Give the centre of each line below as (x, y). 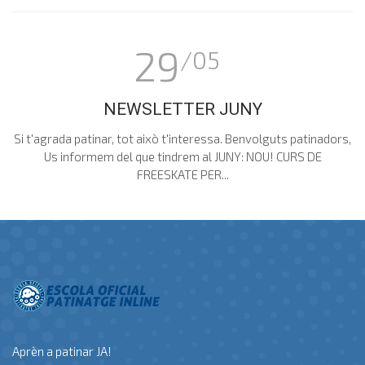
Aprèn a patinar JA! (62, 351)
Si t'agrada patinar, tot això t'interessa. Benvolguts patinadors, (182, 138)
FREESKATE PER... (182, 174)
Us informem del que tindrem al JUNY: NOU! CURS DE (182, 156)
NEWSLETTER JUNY (182, 109)
